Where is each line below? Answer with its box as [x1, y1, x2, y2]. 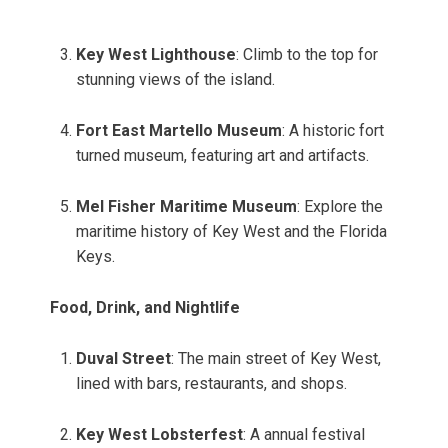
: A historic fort [282, 121, 384, 141]
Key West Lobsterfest [76, 425, 243, 445]
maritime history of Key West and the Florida [76, 222, 387, 242]
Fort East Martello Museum [76, 121, 282, 141]
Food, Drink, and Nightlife [50, 298, 240, 318]
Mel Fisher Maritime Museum [76, 197, 297, 217]
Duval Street [76, 349, 171, 369]
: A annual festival [243, 425, 365, 445]
